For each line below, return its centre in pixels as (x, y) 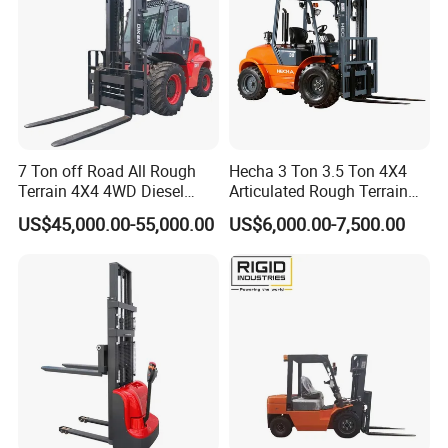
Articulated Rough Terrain (318, 191)
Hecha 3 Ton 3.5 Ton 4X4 (317, 171)
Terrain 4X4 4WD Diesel (101, 191)
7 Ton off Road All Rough (107, 171)
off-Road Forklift (286, 211)
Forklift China (66, 211)
